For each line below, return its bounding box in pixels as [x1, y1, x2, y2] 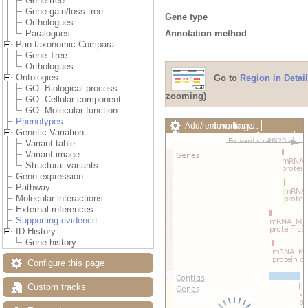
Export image [185, 153, 234, 164]
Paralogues [25, 28, 70, 39]
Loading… [214, 119, 259, 131]
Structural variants [25, 160, 98, 171]
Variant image [25, 149, 80, 160]
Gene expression [16, 171, 83, 182]
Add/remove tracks [185, 120, 254, 131]
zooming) [166, 90, 206, 101]
